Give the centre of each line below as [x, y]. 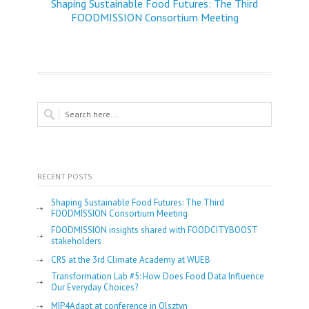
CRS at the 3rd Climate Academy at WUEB [131, 260]
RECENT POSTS [64, 176]
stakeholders [76, 241]
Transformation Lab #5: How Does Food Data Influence [158, 276]
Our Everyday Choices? [94, 287]
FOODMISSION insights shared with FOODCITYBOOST [154, 230]
